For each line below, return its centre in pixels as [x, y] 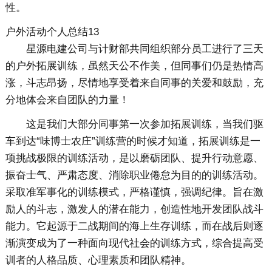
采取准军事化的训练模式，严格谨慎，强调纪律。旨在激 [134, 192]
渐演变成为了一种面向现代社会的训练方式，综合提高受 [134, 243]
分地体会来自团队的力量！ [67, 100]
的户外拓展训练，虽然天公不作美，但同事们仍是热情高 [134, 66]
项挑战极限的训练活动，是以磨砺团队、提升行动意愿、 [134, 158]
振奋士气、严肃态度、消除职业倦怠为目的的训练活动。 [134, 175]
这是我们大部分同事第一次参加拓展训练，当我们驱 [144, 124]
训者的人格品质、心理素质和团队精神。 [98, 260]
